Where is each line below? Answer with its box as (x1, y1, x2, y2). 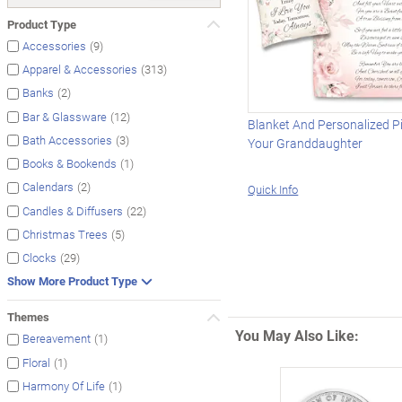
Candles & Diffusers (22, 202, 123, 219)
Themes (7, 309, 49, 326)
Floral (22, 354, 50, 371)
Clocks (22, 249, 57, 267)
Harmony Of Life (22, 378, 105, 395)
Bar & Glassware (22, 108, 107, 125)
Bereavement (22, 330, 91, 347)
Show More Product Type (7, 273, 137, 290)
